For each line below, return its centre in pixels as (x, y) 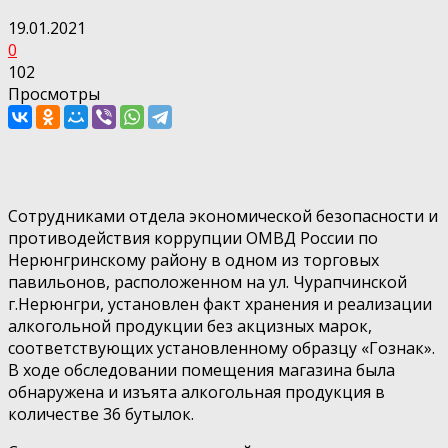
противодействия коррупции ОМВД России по (193, 237)
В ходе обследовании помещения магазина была (201, 369)
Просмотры (54, 93)
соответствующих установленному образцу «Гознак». (221, 347)
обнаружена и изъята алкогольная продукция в (196, 391)
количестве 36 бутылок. (101, 413)
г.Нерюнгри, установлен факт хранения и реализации (220, 303)
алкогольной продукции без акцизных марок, (190, 325)
